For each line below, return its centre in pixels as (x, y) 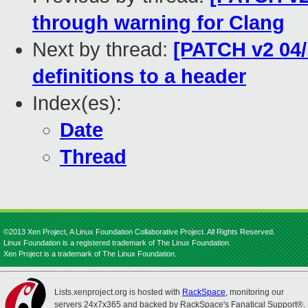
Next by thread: (103, 50)
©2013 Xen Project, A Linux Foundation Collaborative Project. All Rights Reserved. (139, 232)
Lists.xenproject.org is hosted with (118, 292)
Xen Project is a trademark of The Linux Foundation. (90, 254)
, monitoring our (255, 292)
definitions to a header (139, 77)
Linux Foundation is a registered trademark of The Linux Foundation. (117, 243)
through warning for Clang (158, 23)
